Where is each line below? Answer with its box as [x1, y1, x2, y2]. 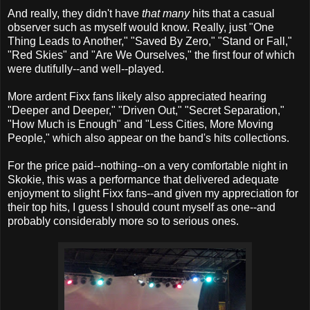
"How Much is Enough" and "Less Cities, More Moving [8, 118, 273, 130]
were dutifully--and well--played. [8, 62, 164, 75]
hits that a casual [190, 7, 275, 19]
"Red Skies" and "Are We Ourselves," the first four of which [8, 48, 295, 61]
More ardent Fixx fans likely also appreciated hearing [8, 90, 266, 102]
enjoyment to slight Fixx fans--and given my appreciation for [8, 187, 298, 199]
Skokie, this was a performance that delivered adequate [8, 173, 279, 185]
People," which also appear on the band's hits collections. [8, 131, 289, 144]
